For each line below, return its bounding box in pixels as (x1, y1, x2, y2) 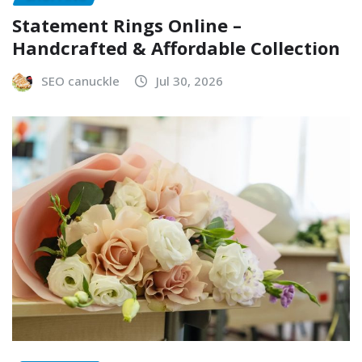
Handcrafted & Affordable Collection (12, 35, 340, 60)
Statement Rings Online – (12, 12, 242, 37)
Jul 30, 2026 (156, 72, 223, 89)
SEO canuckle (41, 72, 120, 89)
